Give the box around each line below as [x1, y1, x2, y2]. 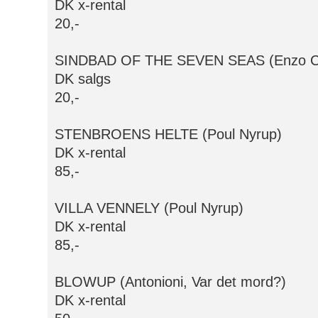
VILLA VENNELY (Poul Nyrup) [55, 200, 243, 216]
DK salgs [55, 71, 111, 87]
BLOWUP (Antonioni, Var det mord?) [55, 274, 286, 290]
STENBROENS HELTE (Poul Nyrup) [55, 126, 282, 143]
